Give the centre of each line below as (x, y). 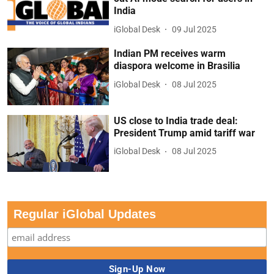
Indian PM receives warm (170, 54)
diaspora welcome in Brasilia (177, 66)
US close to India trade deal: (176, 120)
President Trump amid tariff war (185, 133)
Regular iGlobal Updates (85, 214)
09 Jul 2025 (194, 29)
